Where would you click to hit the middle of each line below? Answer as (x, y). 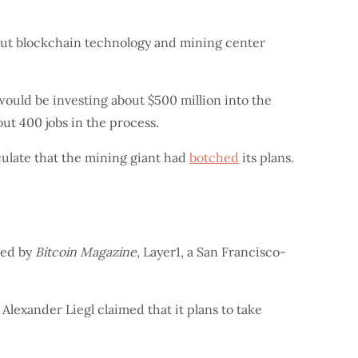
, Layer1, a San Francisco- (211, 252)
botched (214, 157)
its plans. (267, 157)
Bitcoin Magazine (86, 252)
